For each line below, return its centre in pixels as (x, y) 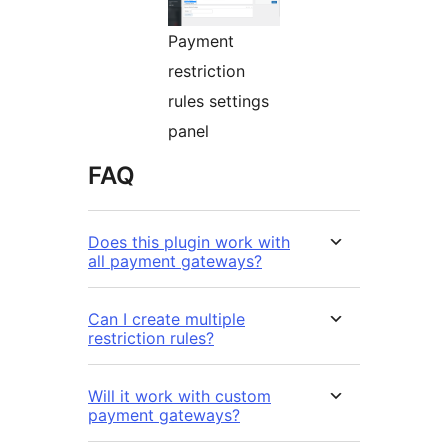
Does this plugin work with (189, 242)
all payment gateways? (175, 261)
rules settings (218, 101)
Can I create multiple (166, 319)
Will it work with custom (179, 396)
